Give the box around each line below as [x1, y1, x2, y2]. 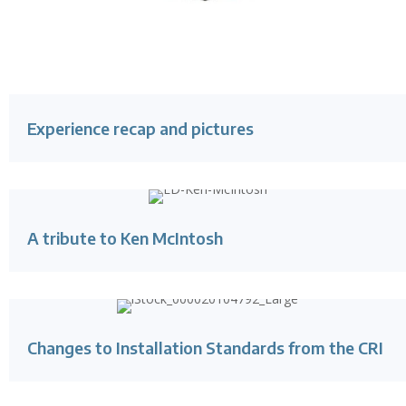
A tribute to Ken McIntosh [27, 227, 223, 248]
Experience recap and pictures [27, 117, 254, 139]
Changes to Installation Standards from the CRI [27, 336, 383, 358]
